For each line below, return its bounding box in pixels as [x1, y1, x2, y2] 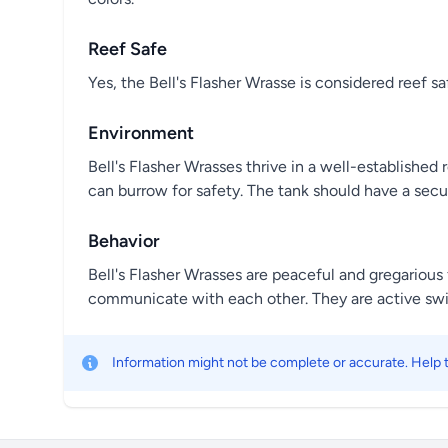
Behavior [88, 230, 160, 252]
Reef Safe [88, 38, 167, 60]
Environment [88, 122, 194, 144]
